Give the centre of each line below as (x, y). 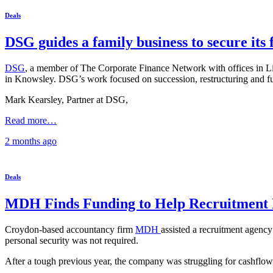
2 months (23, 141)
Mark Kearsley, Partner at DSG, (66, 99)
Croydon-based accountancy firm (70, 229)
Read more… (31, 120)
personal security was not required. (72, 240)
